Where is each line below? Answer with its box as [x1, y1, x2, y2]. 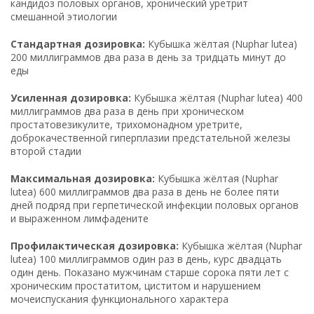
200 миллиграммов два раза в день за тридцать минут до [11, 50, 286, 64]
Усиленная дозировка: [11, 90, 131, 104]
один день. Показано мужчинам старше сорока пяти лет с [11, 265, 289, 279]
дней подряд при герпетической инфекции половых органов [11, 198, 299, 212]
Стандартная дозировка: [11, 36, 145, 50]
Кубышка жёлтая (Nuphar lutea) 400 [131, 90, 303, 104]
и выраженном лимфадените [11, 211, 149, 225]
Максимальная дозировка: [11, 171, 155, 185]
